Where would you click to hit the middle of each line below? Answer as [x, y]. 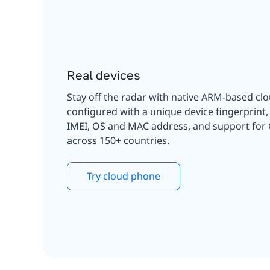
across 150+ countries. [118, 141]
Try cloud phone [124, 176]
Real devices [104, 75]
